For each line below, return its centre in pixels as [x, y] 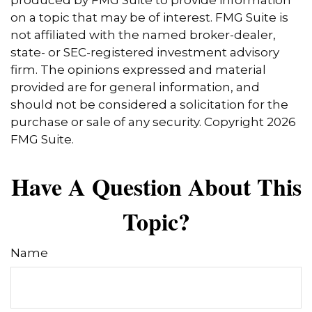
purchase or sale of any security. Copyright [139, 122]
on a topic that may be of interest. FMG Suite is [149, 18]
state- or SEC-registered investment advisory [145, 53]
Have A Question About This [156, 187]
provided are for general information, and [135, 87]
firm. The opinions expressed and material [138, 70]
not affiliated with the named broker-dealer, [143, 35]
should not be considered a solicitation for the [149, 105]
